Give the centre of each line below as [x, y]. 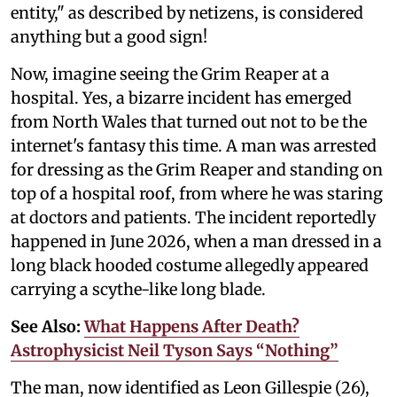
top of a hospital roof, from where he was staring [197, 193]
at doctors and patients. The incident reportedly [193, 217]
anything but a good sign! [109, 36]
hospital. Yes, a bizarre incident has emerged [181, 97]
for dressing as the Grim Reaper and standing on [197, 169]
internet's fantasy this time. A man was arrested [194, 145]
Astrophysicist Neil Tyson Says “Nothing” [175, 350]
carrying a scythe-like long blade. [140, 289]
